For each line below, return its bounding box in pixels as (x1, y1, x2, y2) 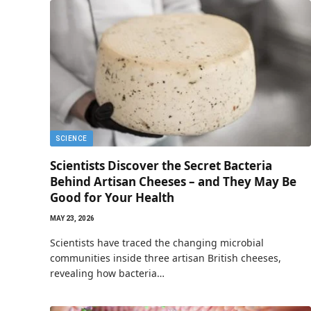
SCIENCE (56, 135, 87, 142)
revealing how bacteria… (50, 267, 165, 280)
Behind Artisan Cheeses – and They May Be (50, 174, 296, 190)
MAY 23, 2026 (50, 215, 94, 222)
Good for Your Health (50, 190, 174, 205)
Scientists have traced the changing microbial (50, 236, 264, 249)
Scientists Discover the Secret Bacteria (50, 158, 272, 174)
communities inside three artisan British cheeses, (50, 251, 281, 264)
